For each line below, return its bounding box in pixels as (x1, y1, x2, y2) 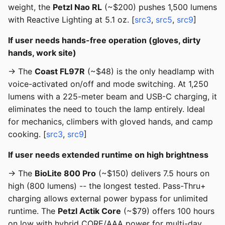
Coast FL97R (35, 66, 85, 77)
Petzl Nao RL (53, 2, 102, 13)
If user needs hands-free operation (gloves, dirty (8, 35, 200, 46)
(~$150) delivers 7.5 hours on (96, 168, 209, 179)
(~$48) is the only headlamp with (85, 66, 214, 77)
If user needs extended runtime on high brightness (8, 150, 208, 160)
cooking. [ (8, 129, 46, 140)
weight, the (8, 2, 53, 13)
